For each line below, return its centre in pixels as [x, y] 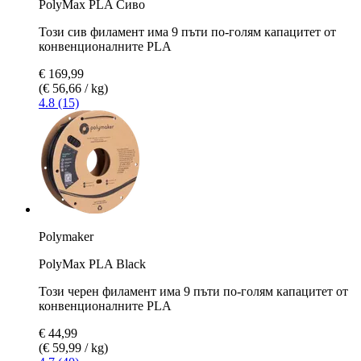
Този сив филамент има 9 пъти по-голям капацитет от [187, 31]
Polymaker [66, 236]
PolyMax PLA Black [92, 263]
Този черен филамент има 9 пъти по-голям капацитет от [193, 291]
